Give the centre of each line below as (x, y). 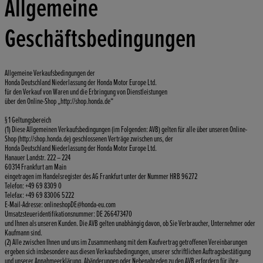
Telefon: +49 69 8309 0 (33, 186)
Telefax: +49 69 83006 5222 (39, 195)
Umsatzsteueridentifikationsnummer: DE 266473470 (68, 214)
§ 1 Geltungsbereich (28, 120)
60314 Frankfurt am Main (36, 167)
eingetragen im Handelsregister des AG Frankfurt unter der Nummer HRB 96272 (101, 177)
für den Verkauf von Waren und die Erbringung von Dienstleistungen (86, 92)
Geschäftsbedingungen (100, 39)
